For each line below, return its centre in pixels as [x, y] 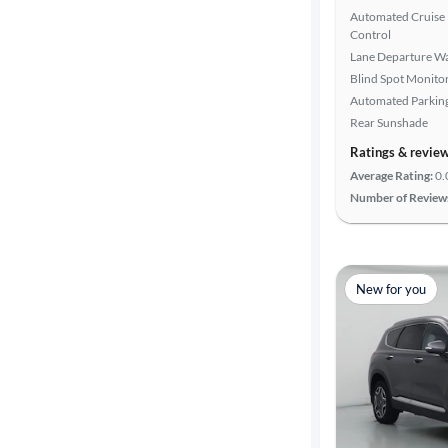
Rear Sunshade [389, 122]
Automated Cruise [397, 16]
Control [370, 34]
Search [57, 24]
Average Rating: [391, 175]
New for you [391, 288]
